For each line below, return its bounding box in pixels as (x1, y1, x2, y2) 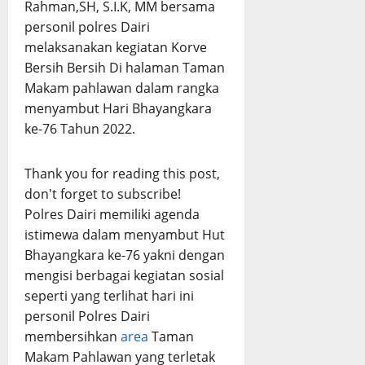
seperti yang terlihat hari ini (24, 287, 194, 306)
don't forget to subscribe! (24, 185, 181, 204)
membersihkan (24, 328, 121, 346)
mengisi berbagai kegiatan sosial (24, 266, 224, 285)
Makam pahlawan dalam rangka (24, 79, 219, 98)
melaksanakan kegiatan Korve (24, 38, 207, 57)
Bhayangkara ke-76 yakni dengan (24, 246, 225, 265)
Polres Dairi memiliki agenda (24, 205, 200, 224)
